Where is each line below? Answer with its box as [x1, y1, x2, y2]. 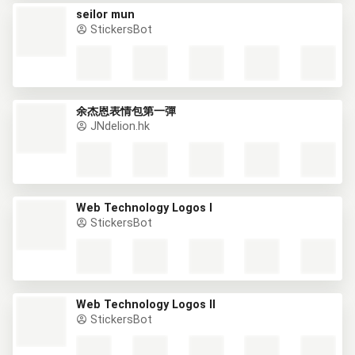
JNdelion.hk [87, 120, 150, 133]
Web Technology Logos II [76, 298, 216, 311]
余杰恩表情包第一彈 [76, 105, 176, 118]
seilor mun [76, 8, 135, 21]
